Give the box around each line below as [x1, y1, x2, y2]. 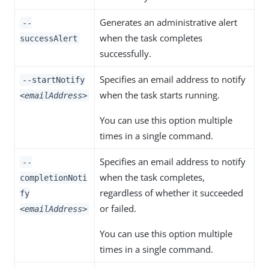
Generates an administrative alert [100, 16, 237, 29]
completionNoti [20, 173, 87, 183]
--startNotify [22, 75, 85, 85]
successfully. [100, 47, 151, 60]
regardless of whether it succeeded [100, 187, 243, 199]
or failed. [100, 202, 136, 215]
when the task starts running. [100, 89, 220, 101]
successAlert [20, 34, 77, 44]
